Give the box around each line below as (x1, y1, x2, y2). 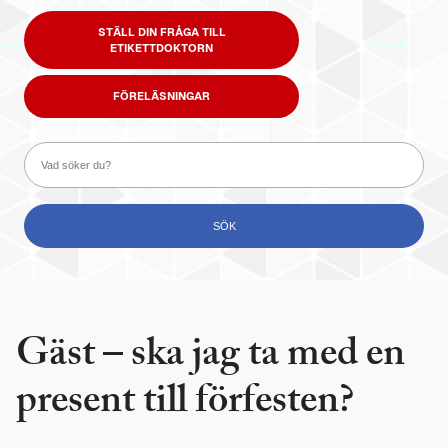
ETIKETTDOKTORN (110, 41, 213, 54)
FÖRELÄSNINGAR (113, 90, 210, 103)
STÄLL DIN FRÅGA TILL (97, 25, 226, 38)
